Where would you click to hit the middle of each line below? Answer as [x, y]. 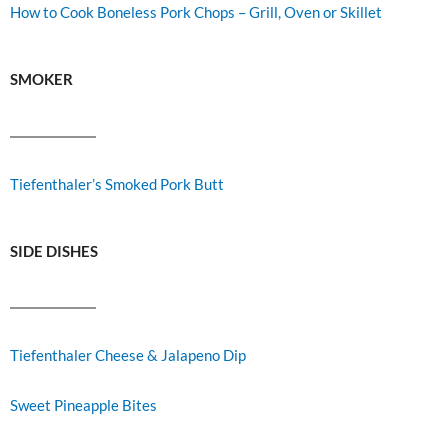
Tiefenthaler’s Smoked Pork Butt [117, 184]
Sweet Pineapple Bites [83, 405]
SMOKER [41, 80]
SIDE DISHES [54, 252]
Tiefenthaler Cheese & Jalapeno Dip [128, 356]
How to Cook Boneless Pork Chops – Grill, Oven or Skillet [196, 12]
